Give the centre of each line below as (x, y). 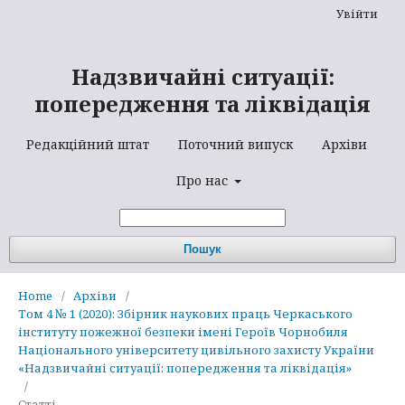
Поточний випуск (235, 144)
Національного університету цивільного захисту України (196, 350)
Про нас (203, 180)
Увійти (357, 14)
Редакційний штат (87, 144)
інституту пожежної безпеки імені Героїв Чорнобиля (183, 332)
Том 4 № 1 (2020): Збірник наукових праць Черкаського (185, 314)
